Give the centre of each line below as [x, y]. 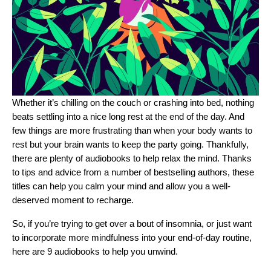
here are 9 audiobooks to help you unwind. [95, 251]
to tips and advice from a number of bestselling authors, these [133, 172]
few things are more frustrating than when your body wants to [132, 130]
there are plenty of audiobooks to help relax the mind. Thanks [132, 158]
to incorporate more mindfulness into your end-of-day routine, [132, 237]
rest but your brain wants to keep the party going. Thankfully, [130, 144]
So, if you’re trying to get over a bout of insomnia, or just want [132, 224]
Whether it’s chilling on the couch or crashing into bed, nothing [133, 103]
